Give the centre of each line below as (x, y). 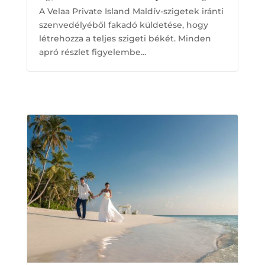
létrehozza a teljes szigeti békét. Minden (125, 38)
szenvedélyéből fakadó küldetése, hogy (123, 25)
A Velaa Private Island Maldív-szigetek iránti (131, 11)
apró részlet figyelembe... (92, 52)
